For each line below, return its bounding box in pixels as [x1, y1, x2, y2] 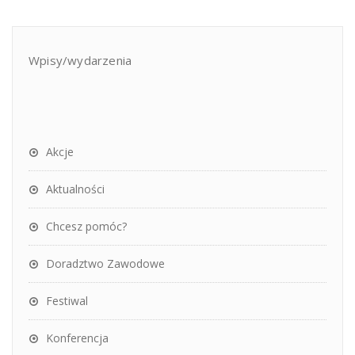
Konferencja [46, 330, 109, 345]
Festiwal [46, 292, 88, 308]
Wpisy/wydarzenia [29, 52, 132, 68]
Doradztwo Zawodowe [46, 255, 165, 271]
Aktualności [46, 181, 105, 197]
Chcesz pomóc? [46, 218, 127, 234]
